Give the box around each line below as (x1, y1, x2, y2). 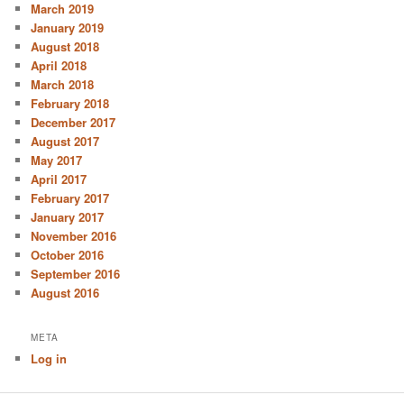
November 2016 (31, 226, 117, 244)
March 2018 (31, 75, 95, 93)
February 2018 (31, 94, 110, 112)
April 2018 (31, 56, 87, 74)
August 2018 (31, 37, 100, 55)
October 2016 (31, 245, 105, 263)
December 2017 (31, 113, 116, 131)
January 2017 (31, 207, 105, 225)
